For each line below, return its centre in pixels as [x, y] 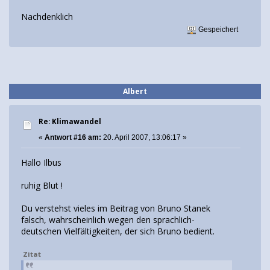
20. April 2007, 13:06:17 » [144, 137]
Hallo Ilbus [41, 163]
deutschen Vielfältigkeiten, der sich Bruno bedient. [118, 231]
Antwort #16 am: [73, 137]
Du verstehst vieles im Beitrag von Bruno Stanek [116, 209]
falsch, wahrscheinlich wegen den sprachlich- [108, 220]
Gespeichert [218, 29]
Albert [135, 91]
